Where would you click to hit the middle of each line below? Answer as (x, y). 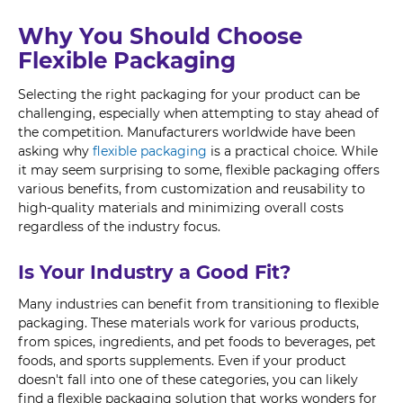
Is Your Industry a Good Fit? (154, 272)
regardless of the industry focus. (119, 227)
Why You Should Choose (160, 36)
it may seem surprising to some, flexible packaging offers (199, 170)
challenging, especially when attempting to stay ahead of (198, 113)
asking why (55, 151)
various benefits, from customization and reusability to (192, 189)
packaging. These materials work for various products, (188, 322)
